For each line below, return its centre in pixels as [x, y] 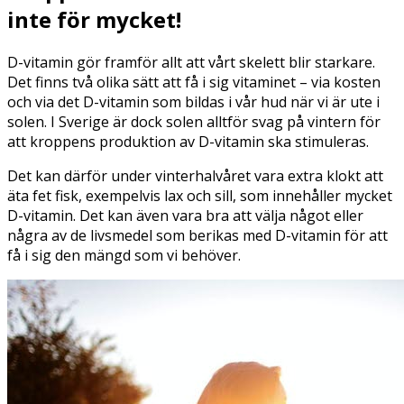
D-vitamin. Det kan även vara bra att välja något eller [185, 216]
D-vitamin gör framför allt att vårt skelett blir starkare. [191, 63]
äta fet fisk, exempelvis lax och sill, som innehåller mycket [200, 196]
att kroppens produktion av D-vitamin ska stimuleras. [188, 142]
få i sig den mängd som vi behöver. [126, 256]
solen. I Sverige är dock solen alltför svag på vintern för [194, 122]
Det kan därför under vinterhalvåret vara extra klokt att [195, 176]
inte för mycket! [94, 20]
